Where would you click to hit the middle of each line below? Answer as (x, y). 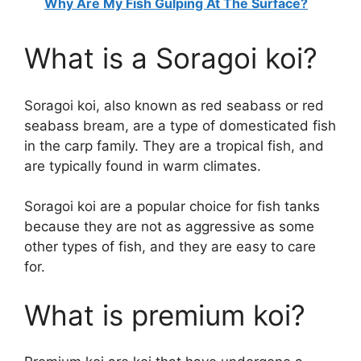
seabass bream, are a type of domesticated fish (180, 125)
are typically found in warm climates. (143, 166)
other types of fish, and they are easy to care (170, 247)
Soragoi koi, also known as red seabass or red (174, 105)
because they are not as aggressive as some (169, 227)
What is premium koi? (165, 315)
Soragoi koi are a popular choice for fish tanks (172, 207)
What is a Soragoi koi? (171, 58)
